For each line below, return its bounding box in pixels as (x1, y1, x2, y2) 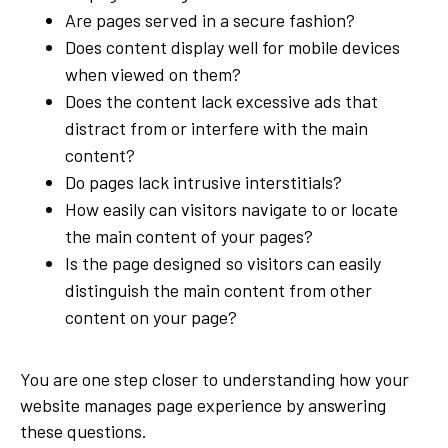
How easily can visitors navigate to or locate (65, 197, 398, 220)
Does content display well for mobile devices (65, 35, 400, 58)
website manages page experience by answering (20, 393, 386, 416)
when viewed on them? (65, 62, 241, 85)
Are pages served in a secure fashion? (65, 8, 355, 31)
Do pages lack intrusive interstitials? (65, 170, 342, 193)
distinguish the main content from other (65, 278, 372, 301)
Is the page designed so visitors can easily (65, 251, 381, 274)
